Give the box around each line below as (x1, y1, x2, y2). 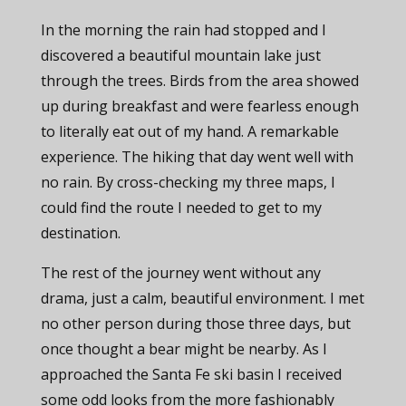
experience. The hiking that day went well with (40, 147, 353, 167)
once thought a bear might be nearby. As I (40, 339, 327, 359)
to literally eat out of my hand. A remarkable (40, 121, 339, 141)
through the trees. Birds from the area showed (40, 71, 359, 91)
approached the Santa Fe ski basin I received (40, 364, 342, 384)
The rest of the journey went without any (40, 263, 321, 283)
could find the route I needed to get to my (40, 198, 322, 217)
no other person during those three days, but (40, 314, 351, 333)
